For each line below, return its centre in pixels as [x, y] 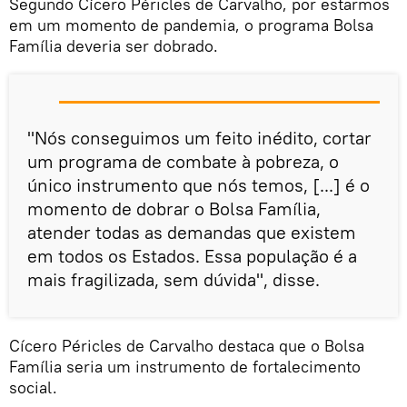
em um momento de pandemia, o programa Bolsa [191, 25]
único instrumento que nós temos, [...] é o [199, 184]
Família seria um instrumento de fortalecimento [185, 366]
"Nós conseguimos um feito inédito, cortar [199, 137]
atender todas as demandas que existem [192, 232]
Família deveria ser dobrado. [114, 45]
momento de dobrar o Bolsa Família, [174, 208]
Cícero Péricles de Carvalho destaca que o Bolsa [187, 345]
